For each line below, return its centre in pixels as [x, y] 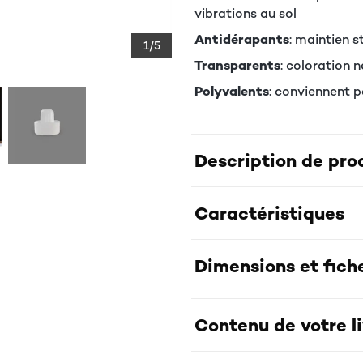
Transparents [237, 65]
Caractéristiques [269, 213]
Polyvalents [232, 91]
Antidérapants [242, 39]
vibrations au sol [246, 13]
